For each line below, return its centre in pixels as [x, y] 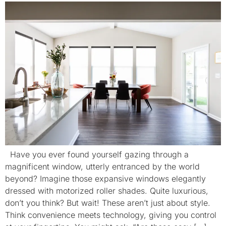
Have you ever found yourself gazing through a [97, 155]
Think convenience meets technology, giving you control [111, 215]
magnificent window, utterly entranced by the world [102, 167]
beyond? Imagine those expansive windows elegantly [105, 179]
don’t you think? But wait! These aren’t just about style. [108, 203]
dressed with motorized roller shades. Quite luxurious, [107, 191]
